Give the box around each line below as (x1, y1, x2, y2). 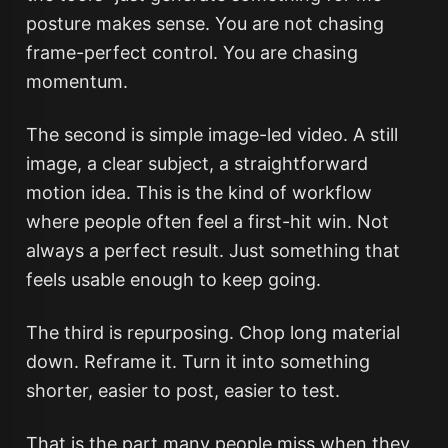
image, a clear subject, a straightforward (25, 153, 368, 174)
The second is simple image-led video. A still (25, 124, 398, 145)
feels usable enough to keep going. (25, 269, 321, 290)
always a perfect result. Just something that (25, 240, 400, 261)
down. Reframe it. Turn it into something (25, 351, 370, 372)
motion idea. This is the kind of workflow (25, 182, 372, 203)
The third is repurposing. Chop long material (25, 322, 400, 343)
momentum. (25, 71, 128, 92)
